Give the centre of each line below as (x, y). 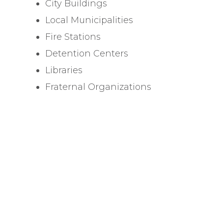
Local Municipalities (89, 20)
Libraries (64, 70)
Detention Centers (87, 54)
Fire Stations (73, 37)
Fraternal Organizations (98, 87)
